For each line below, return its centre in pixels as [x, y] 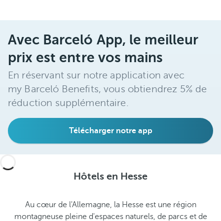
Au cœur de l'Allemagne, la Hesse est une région [110, 205]
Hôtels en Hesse [110, 176]
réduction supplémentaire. [68, 103]
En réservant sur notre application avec [96, 75]
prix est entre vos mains [86, 57]
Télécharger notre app [110, 131]
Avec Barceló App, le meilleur [103, 40]
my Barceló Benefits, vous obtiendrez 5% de [108, 89]
